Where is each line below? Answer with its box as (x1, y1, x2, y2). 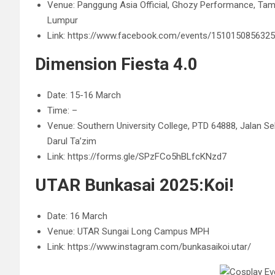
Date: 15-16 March (47, 90, 121, 101)
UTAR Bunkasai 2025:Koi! (35, 175, 233, 195)
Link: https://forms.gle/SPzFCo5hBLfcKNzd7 (47, 151, 227, 162)
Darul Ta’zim (47, 136, 96, 147)
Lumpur (47, 15, 78, 26)
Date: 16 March (47, 211, 107, 222)
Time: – (47, 105, 77, 116)
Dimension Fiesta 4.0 (35, 54, 198, 74)
